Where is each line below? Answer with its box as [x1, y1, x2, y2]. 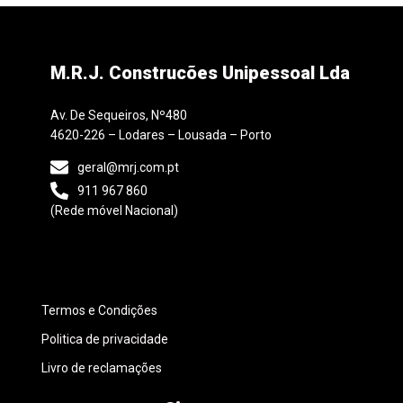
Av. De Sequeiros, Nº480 [50, 108, 187, 123]
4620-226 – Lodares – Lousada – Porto [50, 128, 272, 143]
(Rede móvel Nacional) [50, 203, 178, 219]
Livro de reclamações [41, 360, 162, 375]
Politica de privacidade [41, 331, 168, 346]
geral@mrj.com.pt [77, 160, 179, 175]
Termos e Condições [41, 302, 157, 318]
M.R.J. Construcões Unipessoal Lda [50, 62, 350, 85]
